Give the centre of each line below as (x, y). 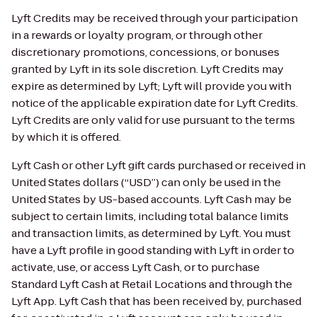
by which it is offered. (66, 137)
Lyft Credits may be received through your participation (155, 18)
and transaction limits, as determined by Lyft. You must (151, 233)
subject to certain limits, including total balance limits (150, 216)
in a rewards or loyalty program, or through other (137, 35)
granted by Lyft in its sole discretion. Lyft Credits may (148, 69)
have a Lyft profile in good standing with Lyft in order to (153, 250)
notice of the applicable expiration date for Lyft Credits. (155, 103)
